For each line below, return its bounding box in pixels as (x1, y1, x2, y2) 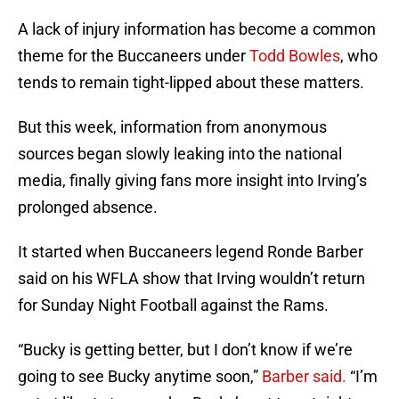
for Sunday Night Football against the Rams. (18, 296, 329, 315)
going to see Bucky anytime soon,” (18, 367, 262, 387)
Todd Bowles (249, 46, 340, 66)
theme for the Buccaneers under (18, 46, 249, 66)
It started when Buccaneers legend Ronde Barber (18, 242, 363, 262)
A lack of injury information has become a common (18, 20, 376, 39)
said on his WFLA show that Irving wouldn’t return (18, 269, 365, 289)
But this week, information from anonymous (18, 118, 327, 137)
